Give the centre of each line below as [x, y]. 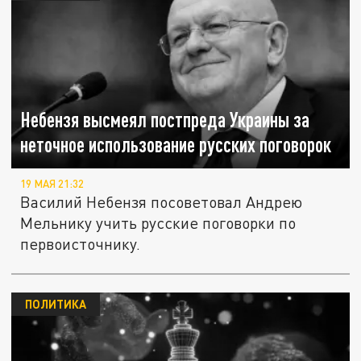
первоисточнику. [81, 244]
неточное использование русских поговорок [176, 145]
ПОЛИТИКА [55, 304]
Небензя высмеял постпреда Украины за [165, 120]
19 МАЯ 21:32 [52, 184]
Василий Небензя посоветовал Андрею [162, 202]
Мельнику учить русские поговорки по [158, 223]
